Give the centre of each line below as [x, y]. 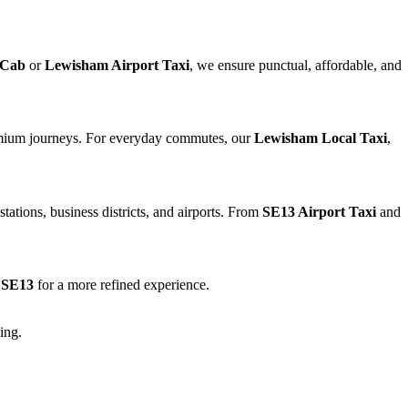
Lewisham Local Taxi [321, 138]
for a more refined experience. [122, 284]
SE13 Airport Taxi [319, 211]
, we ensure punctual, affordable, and [296, 66]
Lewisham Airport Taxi [117, 66]
